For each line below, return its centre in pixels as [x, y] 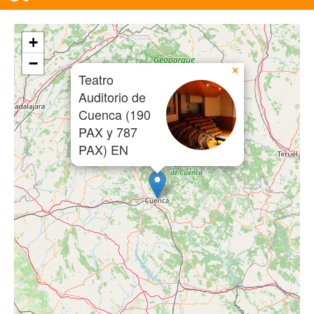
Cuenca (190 [115, 114]
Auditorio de [112, 97]
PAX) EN [103, 149]
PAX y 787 [108, 132]
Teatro [96, 79]
